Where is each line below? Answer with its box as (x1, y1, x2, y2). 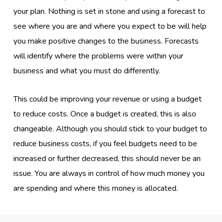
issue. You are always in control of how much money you (13, 168, 205, 179)
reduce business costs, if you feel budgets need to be (13, 138, 198, 150)
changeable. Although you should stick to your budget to (13, 123, 208, 135)
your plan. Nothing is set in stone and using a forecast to (13, 6, 206, 17)
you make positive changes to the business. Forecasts (13, 36, 199, 47)
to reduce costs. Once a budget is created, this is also (13, 109, 197, 120)
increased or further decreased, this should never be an (13, 153, 201, 165)
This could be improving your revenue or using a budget (13, 94, 202, 105)
